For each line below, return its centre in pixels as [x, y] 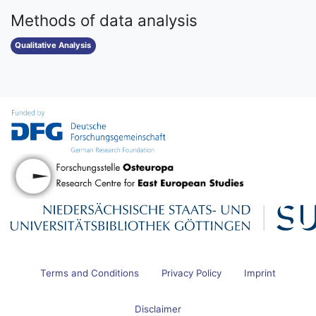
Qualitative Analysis [53, 45]
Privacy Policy [192, 273]
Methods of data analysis [104, 20]
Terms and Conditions [90, 273]
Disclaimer [158, 309]
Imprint [260, 273]
